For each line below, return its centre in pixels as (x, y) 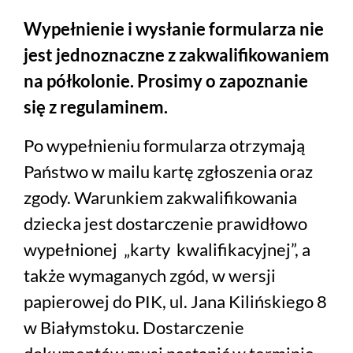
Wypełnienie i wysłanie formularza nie (174, 29)
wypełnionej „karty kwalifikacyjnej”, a (167, 250)
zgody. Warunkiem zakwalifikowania (160, 198)
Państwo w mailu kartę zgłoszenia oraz (168, 172)
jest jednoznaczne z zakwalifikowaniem (176, 55)
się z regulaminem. (96, 107)
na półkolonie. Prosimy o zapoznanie (166, 81)
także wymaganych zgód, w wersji (150, 276)
